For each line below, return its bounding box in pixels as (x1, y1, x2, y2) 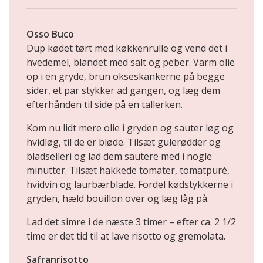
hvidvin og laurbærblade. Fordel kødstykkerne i (26, 178, 233, 191)
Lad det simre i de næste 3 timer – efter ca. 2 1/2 (26, 215, 236, 228)
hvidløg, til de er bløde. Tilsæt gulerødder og (26, 136, 221, 149)
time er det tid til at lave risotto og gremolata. (26, 230, 225, 242)
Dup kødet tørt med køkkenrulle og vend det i (26, 42, 227, 55)
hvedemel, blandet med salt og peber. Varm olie (26, 56, 235, 69)
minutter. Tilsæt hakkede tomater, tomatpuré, (26, 164, 230, 177)
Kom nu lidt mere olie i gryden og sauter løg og (26, 122, 234, 134)
